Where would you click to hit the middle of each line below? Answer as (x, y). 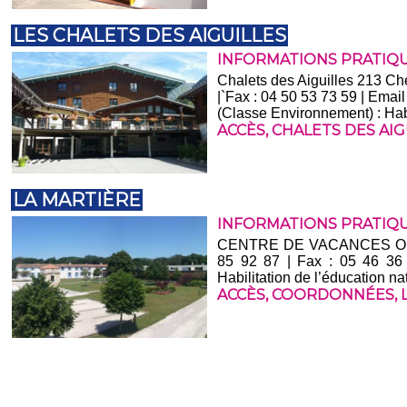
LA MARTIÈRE (77, 200)
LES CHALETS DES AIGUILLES (150, 36)
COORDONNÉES (333, 295)
